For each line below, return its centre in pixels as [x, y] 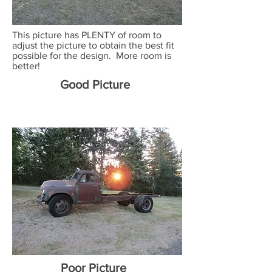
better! [26, 66]
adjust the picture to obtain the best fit [93, 45]
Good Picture [95, 84]
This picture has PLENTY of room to [87, 35]
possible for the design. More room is [92, 55]
